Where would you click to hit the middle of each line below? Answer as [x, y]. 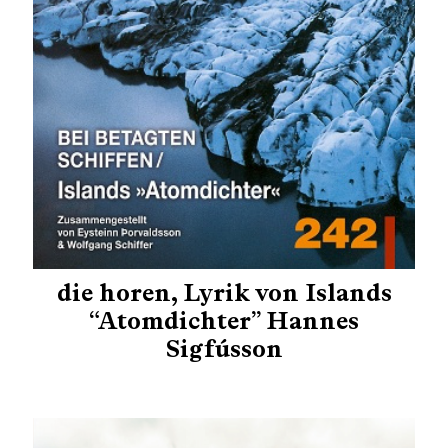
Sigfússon [224, 348]
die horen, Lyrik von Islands [224, 292]
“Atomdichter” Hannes [224, 320]
